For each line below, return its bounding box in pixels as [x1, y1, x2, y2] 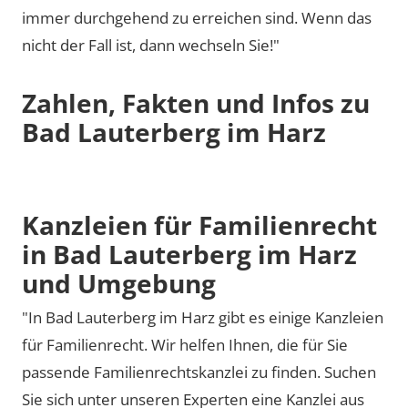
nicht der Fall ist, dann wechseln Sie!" [22, 35, 280, 56]
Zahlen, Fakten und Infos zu [22, 86, 370, 120]
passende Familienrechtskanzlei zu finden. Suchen [22, 362, 376, 382]
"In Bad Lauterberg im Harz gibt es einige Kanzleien [22, 307, 383, 328]
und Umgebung [22, 265, 216, 301]
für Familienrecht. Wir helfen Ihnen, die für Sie [22, 334, 348, 355]
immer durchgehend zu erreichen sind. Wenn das [22, 7, 372, 28]
